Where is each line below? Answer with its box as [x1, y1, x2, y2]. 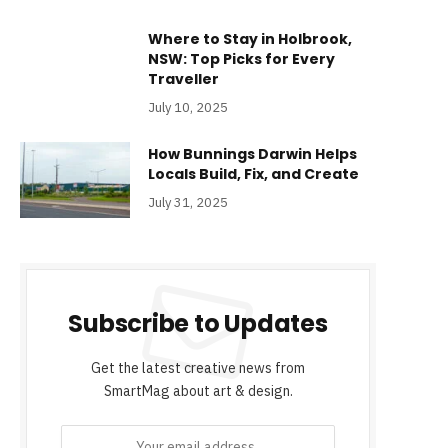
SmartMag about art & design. [103, 382, 293, 401]
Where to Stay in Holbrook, [148, 29, 352, 50]
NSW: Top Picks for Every [148, 49, 335, 70]
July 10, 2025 [148, 99, 228, 117]
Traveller [148, 69, 219, 90]
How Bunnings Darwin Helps [148, 144, 357, 165]
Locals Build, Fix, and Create [148, 164, 359, 185]
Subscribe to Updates [68, 307, 328, 341]
